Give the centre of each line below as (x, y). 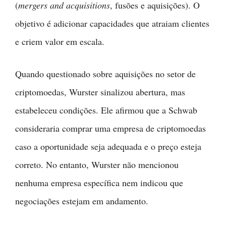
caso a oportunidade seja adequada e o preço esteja (108, 146)
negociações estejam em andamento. (82, 201)
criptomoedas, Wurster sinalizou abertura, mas (100, 92)
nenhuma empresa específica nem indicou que (99, 182)
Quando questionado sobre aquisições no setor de (105, 73)
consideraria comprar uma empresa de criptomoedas (110, 128)
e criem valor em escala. (60, 41)
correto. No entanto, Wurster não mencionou (97, 164)
